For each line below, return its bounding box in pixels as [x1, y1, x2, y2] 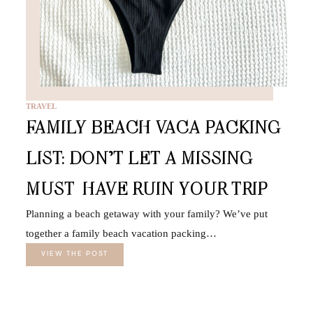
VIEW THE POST [41, 250, 108, 258]
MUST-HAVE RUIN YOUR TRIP [25, 177, 268, 199]
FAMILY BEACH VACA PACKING [25, 115, 281, 138]
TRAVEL [25, 101, 57, 110]
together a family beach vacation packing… [25, 227, 217, 239]
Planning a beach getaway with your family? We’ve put [25, 208, 268, 219]
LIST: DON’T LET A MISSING [25, 146, 253, 168]
